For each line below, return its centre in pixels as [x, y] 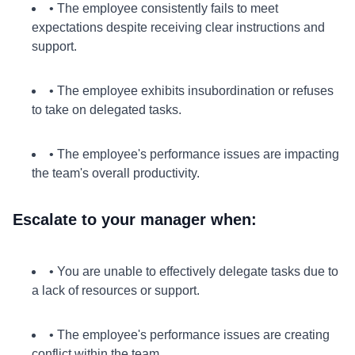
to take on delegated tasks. [107, 110]
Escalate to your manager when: [135, 219]
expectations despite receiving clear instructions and [178, 27]
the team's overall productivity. [116, 173]
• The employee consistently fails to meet [164, 8]
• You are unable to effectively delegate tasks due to [194, 271]
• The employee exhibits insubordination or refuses [191, 91]
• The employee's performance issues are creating [189, 335]
